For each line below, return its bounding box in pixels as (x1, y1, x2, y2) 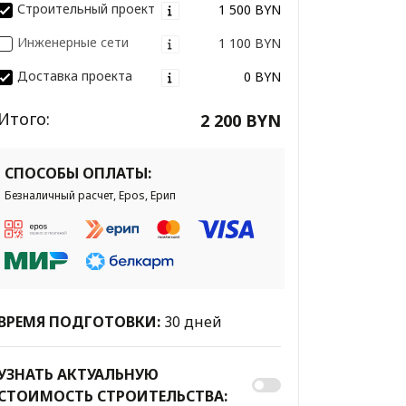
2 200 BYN (199, 110, 281, 132)
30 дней (163, 312, 222, 333)
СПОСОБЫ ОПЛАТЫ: (4, 163, 151, 184)
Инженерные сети (16, 34, 129, 52)
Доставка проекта (16, 67, 132, 85)
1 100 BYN (217, 34, 281, 52)
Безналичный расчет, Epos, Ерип (4, 188, 176, 204)
